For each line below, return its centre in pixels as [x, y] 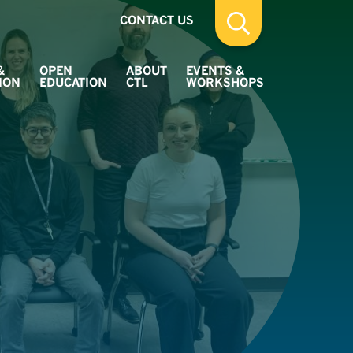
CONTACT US [157, 20]
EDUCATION [74, 82]
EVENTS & [216, 70]
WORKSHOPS [225, 82]
